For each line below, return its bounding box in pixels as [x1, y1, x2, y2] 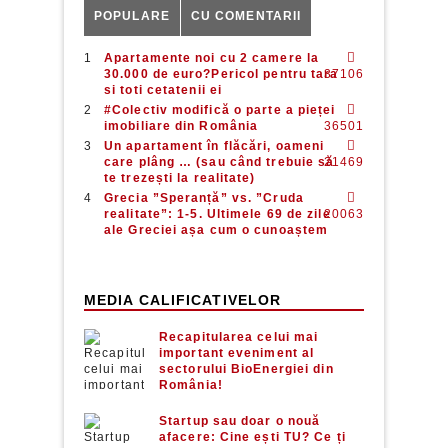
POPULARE [94, 9, 170, 23]
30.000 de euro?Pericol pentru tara [104, 67, 339, 81]
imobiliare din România [104, 119, 259, 133]
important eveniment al [159, 346, 315, 360]
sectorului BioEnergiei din [159, 362, 334, 376]
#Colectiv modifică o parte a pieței [104, 103, 336, 117]
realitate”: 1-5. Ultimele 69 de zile [104, 207, 331, 221]
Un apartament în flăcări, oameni [104, 139, 325, 153]
